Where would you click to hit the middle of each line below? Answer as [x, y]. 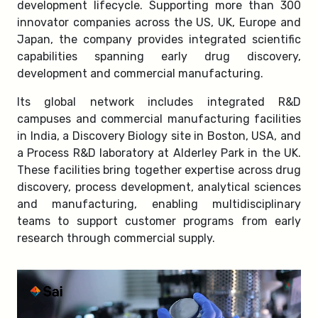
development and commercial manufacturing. [140, 73]
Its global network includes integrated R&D [159, 102]
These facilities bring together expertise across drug [159, 170]
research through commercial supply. [116, 238]
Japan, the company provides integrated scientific [159, 39]
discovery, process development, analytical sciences [159, 187]
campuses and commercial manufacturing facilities [159, 119]
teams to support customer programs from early [159, 221]
